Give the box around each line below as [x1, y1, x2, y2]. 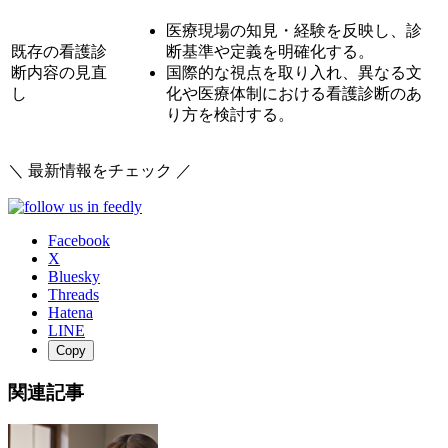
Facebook [48, 231, 110, 249]
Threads [48, 285, 99, 303]
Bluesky [48, 267, 100, 285]
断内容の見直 [11, 63, 107, 81]
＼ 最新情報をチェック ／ [8, 161, 192, 179]
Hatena [48, 303, 93, 321]
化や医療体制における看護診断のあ [166, 84, 422, 102]
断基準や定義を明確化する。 [166, 42, 374, 60]
